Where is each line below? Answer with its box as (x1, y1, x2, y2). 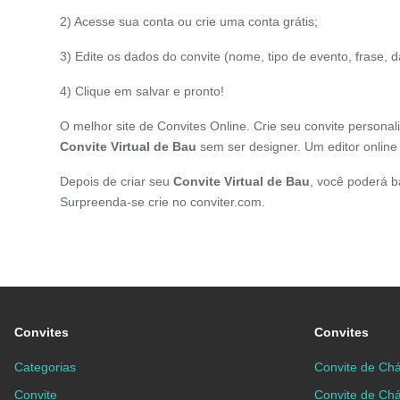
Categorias (14, 360, 76, 375)
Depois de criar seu (60, 174, 174, 189)
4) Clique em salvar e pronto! (60, 84, 225, 99)
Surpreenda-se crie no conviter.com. (60, 195, 266, 210)
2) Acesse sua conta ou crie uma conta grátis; (60, 14, 319, 29)
